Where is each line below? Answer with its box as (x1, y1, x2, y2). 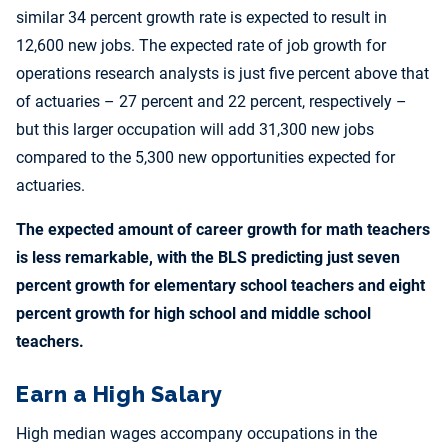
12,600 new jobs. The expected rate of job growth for (16, 36, 386, 56)
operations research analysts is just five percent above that (16, 64, 429, 84)
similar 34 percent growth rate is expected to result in (16, 8, 387, 28)
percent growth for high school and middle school (16, 304, 371, 324)
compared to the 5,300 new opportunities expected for (16, 148, 395, 168)
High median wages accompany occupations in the (16, 424, 377, 444)
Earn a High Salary (16, 381, 223, 408)
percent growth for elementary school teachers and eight (16, 276, 425, 296)
